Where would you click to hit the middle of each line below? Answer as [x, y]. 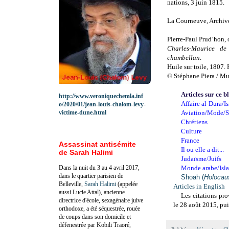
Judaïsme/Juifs [201, 159]
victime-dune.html [83, 112]
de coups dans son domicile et [95, 216]
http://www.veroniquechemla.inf [101, 96]
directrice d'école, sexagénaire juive [101, 200]
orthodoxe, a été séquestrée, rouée [99, 208]
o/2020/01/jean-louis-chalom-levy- [102, 104]
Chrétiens [194, 122]
